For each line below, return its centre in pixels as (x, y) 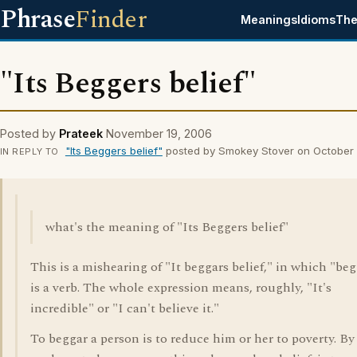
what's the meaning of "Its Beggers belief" (167, 227)
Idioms (317, 20)
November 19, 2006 (159, 133)
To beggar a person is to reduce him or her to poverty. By (192, 339)
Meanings (269, 20)
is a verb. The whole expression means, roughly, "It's (181, 288)
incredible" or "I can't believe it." (125, 308)
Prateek (81, 133)
